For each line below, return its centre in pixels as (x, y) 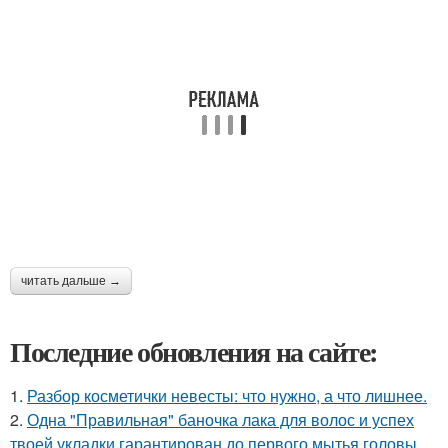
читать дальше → (71, 281)
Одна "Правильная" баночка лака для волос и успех (220, 419)
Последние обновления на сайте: (194, 351)
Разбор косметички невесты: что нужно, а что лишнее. (227, 395)
